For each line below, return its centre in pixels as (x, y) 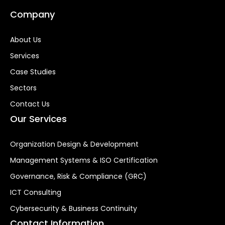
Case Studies (33, 72)
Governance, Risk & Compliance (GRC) (78, 177)
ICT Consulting (36, 193)
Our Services (38, 119)
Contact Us (30, 104)
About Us (26, 40)
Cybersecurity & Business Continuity (74, 209)
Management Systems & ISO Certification (84, 160)
